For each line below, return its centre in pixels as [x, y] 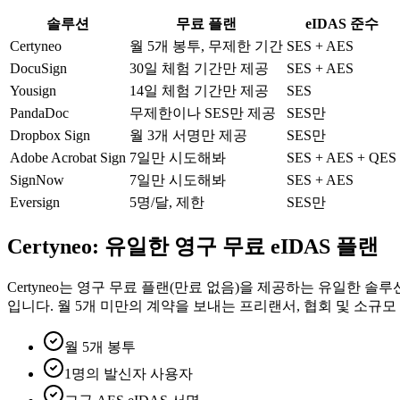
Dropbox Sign [50, 135]
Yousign [33, 90]
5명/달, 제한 [167, 202]
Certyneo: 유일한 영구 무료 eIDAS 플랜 [193, 247]
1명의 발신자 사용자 [129, 374]
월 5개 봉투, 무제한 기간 [206, 46]
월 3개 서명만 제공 [188, 135]
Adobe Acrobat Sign [68, 157]
